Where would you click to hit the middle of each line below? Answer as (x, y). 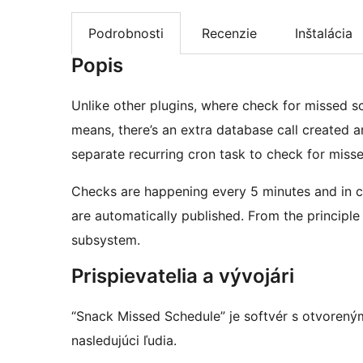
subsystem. (106, 240)
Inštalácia (324, 34)
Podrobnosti (126, 34)
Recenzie (229, 34)
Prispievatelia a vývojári (183, 276)
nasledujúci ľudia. (124, 341)
